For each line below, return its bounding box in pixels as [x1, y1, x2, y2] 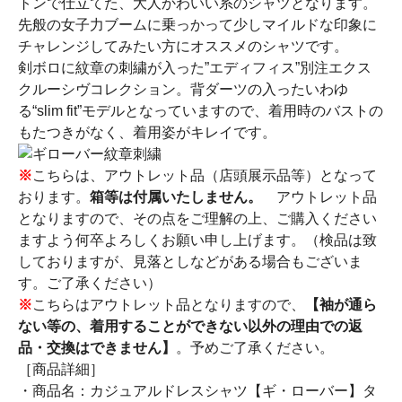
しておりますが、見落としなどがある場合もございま [18, 254, 363, 270]
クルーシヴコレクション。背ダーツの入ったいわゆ [18, 82, 348, 98]
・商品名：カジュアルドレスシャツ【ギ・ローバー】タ [18, 383, 377, 399]
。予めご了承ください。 [176, 340, 334, 356]
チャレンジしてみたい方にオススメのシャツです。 [18, 39, 348, 55]
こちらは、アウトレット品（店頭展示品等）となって [32, 168, 377, 184]
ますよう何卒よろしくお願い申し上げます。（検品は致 [18, 232, 377, 249]
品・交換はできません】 [18, 340, 176, 356]
